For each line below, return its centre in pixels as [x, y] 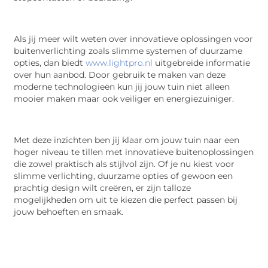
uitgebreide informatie [202, 63]
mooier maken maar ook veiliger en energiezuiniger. [124, 98]
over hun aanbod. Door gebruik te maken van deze [120, 74]
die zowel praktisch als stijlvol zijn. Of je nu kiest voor [124, 164]
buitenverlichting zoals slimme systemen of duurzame [128, 51]
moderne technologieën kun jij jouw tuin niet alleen [122, 86]
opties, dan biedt [50, 63]
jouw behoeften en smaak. [69, 211]
